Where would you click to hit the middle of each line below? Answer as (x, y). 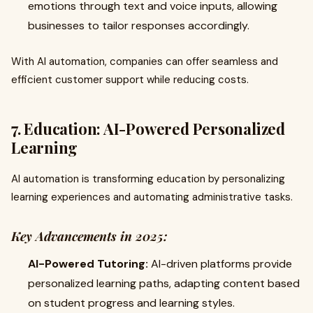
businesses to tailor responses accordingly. (139, 26)
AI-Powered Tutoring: (88, 264)
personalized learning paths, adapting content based (164, 283)
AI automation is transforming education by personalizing (148, 179)
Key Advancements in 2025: (89, 236)
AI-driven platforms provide (220, 264)
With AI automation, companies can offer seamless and (145, 61)
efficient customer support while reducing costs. (130, 80)
